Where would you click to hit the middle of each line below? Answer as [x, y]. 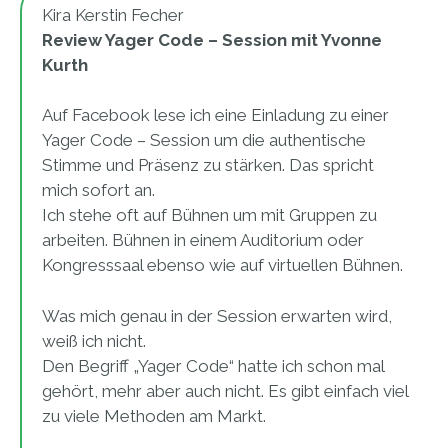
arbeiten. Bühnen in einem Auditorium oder [203, 240]
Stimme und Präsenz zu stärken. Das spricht [208, 165]
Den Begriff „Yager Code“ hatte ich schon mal [213, 365]
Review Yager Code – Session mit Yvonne [212, 39]
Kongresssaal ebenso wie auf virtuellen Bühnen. [222, 265]
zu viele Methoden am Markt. [154, 415]
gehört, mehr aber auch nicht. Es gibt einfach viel [225, 390]
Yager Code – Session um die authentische [204, 140]
